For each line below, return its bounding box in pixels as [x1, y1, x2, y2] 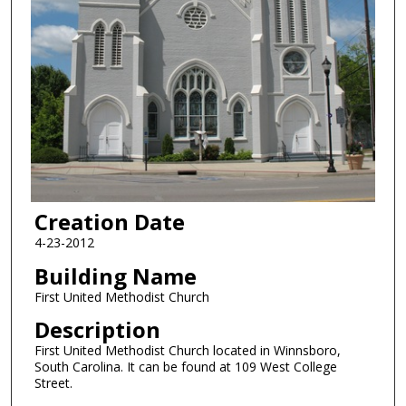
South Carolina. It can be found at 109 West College [34, 358, 337, 376]
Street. [34, 374, 72, 392]
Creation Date [34, 207, 185, 237]
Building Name [34, 260, 197, 291]
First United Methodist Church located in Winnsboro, [34, 342, 341, 360]
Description [34, 314, 160, 345]
